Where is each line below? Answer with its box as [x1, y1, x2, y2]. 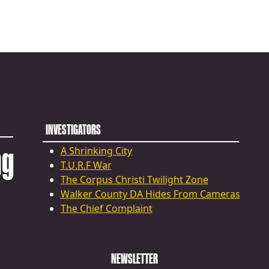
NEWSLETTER [111, 250, 158, 267]
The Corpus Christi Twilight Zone [60, 172, 208, 186]
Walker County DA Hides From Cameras [60, 187, 240, 201]
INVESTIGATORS [45, 121, 101, 138]
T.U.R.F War [60, 158, 112, 172]
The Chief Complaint [60, 201, 153, 215]
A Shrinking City [60, 144, 132, 157]
